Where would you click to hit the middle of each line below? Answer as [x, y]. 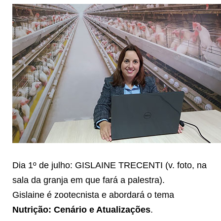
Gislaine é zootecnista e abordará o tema [93, 195]
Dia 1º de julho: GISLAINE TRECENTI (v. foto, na [110, 165]
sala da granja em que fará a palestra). [89, 180]
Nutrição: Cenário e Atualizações [81, 209]
